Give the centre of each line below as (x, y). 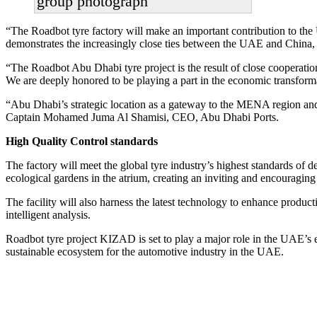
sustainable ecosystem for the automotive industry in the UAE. (145, 251)
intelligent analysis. (48, 214)
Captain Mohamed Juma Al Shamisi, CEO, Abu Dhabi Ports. (142, 117)
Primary (36, 302)
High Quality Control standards (82, 141)
